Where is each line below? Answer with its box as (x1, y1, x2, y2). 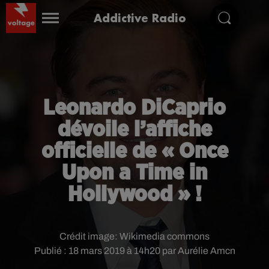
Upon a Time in (62, 162, 207, 184)
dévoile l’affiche (57, 119, 212, 141)
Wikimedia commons (119, 231, 210, 241)
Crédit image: (59, 231, 119, 241)
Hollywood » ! (67, 184, 202, 205)
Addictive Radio (94, 10, 186, 25)
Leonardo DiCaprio (43, 97, 226, 119)
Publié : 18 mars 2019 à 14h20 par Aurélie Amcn (34, 246, 235, 256)
